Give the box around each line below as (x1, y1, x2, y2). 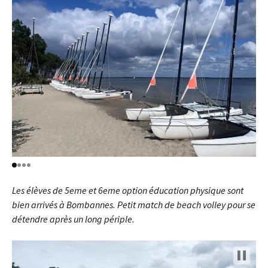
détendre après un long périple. (12, 213, 135, 225)
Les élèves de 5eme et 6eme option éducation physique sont (12, 184, 243, 196)
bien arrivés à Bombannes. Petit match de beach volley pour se (12, 199, 255, 211)
